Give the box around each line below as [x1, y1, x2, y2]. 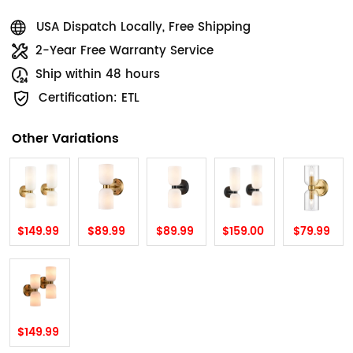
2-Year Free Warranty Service [35, 41, 214, 61]
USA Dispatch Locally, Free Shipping [36, 17, 251, 38]
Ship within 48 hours [35, 65, 160, 85]
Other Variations [12, 128, 119, 150]
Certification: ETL [39, 88, 139, 109]
